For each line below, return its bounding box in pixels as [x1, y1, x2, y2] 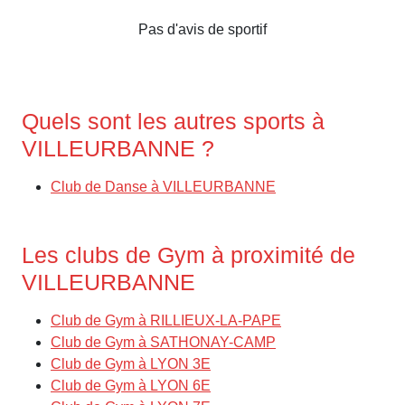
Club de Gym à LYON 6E [51, 377, 211, 393]
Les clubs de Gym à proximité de [22, 241, 355, 268]
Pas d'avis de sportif [138, 21, 267, 37]
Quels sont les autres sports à [22, 108, 325, 134]
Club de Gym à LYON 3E [51, 355, 211, 372]
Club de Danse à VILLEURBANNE [51, 178, 276, 194]
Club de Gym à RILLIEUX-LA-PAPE [51, 312, 281, 328]
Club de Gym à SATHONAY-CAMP [51, 334, 276, 350]
